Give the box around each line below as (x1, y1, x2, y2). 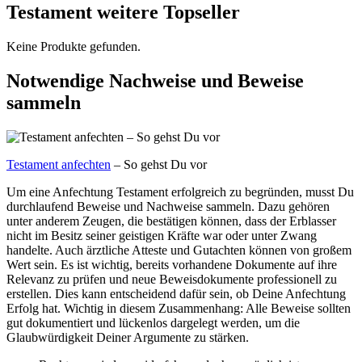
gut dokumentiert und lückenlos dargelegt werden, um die (6, 315, 300, 330)
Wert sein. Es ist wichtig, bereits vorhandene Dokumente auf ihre (6, 257, 337, 271)
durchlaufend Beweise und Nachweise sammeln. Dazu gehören (6, 199, 330, 213)
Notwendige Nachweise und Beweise (6, 69, 304, 91)
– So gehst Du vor (111, 157, 207, 171)
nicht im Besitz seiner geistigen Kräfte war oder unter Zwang (6, 228, 317, 242)
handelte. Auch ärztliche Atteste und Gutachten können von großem (6, 242, 351, 257)
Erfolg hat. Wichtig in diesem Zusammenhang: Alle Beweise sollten (6, 301, 351, 315)
